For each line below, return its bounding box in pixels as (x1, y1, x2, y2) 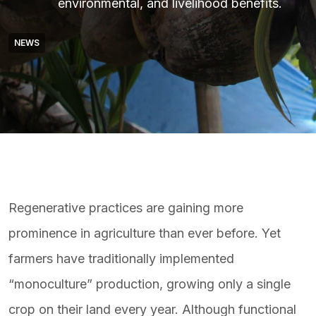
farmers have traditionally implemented (8, 251, 234, 266)
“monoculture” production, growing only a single (8, 276, 291, 291)
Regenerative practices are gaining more (8, 200, 243, 215)
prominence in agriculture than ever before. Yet (8, 226, 281, 241)
